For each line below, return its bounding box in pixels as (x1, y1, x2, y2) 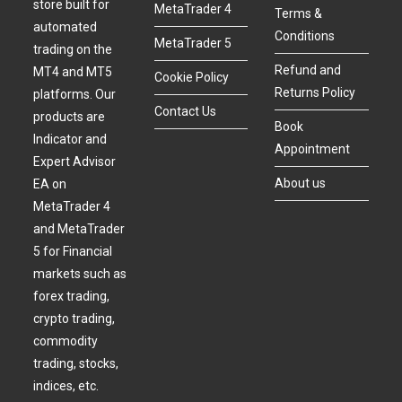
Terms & (275, 6, 323, 22)
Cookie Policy (153, 70, 229, 85)
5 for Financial (33, 244, 113, 259)
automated (33, 20, 98, 35)
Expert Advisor (33, 154, 117, 170)
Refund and (275, 63, 342, 78)
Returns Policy (275, 85, 356, 100)
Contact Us (153, 104, 216, 119)
